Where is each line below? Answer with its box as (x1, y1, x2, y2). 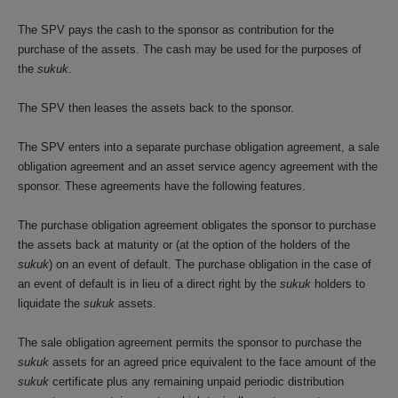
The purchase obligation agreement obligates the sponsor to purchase (18, 219, 376, 232)
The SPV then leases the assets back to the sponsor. (18, 101, 294, 115)
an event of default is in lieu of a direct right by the (18, 277, 280, 291)
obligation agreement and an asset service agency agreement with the (18, 160, 378, 173)
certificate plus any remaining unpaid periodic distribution (49, 375, 344, 388)
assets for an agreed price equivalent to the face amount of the (49, 355, 376, 369)
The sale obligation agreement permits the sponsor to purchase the (18, 336, 362, 349)
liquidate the (18, 297, 84, 310)
